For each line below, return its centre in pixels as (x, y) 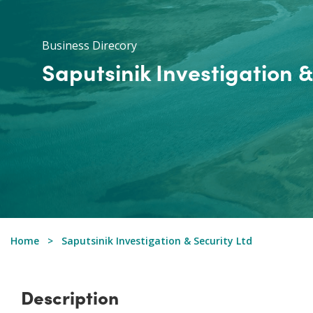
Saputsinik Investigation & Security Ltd (157, 240)
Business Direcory (89, 45)
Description (70, 296)
